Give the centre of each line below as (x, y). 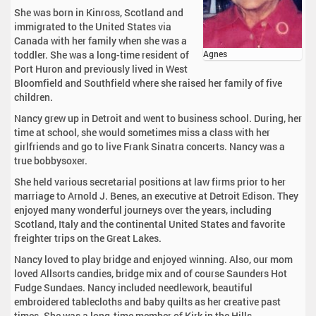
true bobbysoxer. (51, 161)
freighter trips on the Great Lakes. (88, 238)
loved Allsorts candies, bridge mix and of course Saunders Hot (151, 274)
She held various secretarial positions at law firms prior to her (150, 182)
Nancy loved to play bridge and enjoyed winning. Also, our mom (153, 260)
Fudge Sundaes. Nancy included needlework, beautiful (133, 288)
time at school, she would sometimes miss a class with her (142, 133)
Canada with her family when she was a (101, 41)
